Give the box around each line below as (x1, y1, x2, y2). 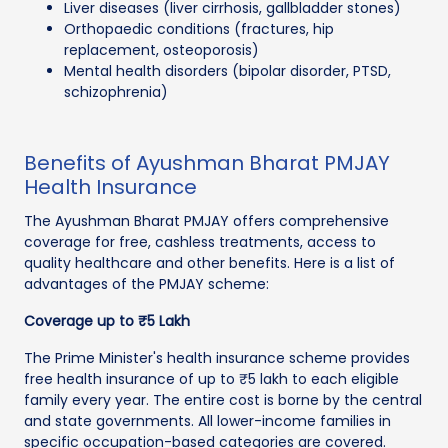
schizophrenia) (64, 81, 168, 102)
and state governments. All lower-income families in (24, 410, 391, 431)
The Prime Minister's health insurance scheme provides (24, 347, 410, 368)
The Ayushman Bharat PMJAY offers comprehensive (24, 210, 389, 231)
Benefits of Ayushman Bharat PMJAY (24, 148, 390, 177)
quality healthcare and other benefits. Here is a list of (24, 252, 395, 273)
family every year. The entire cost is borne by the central (24, 389, 422, 410)
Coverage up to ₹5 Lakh (24, 310, 190, 331)
